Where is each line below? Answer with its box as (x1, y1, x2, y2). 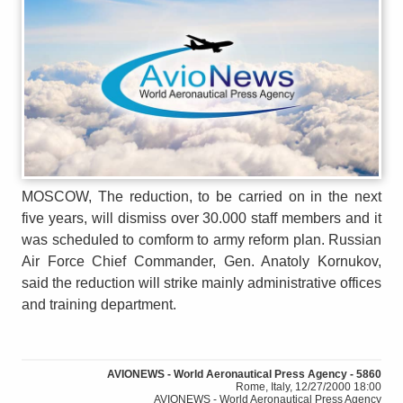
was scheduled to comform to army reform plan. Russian (22, 231, 381, 247)
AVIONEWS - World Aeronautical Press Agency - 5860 (107, 367, 381, 381)
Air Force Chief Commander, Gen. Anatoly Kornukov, (22, 253, 381, 269)
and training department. (22, 296, 176, 312)
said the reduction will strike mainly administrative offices (22, 274, 381, 291)
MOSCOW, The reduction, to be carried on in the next (22, 188, 381, 204)
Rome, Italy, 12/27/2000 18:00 (236, 380, 381, 393)
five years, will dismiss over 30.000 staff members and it (22, 210, 381, 226)
